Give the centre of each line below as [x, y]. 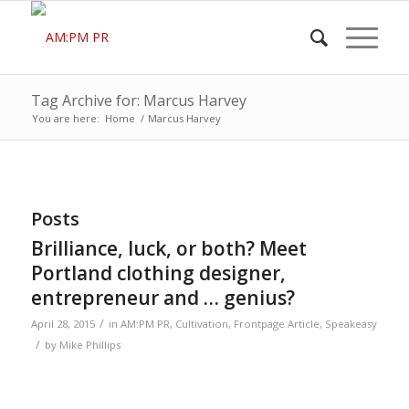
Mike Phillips [89, 345]
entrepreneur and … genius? [163, 298]
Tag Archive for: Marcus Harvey [138, 100]
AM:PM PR [145, 324]
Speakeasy [351, 324]
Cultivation [201, 324]
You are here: [65, 118]
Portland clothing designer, [158, 273]
